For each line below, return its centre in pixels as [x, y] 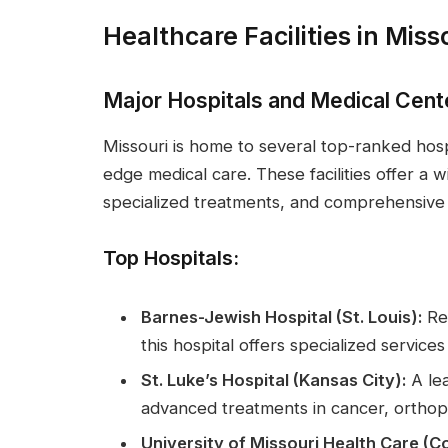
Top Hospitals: [171, 257]
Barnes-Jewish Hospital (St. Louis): [281, 316]
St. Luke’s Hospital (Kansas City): [273, 379]
